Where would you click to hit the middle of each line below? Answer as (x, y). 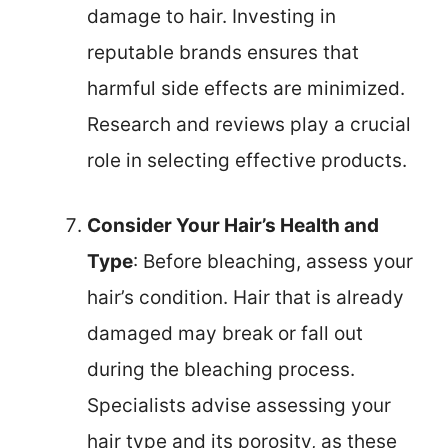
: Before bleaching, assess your (273, 261)
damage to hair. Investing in (211, 17)
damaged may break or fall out (225, 333)
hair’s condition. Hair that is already (245, 297)
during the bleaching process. (221, 369)
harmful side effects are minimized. (246, 89)
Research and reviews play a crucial (249, 125)
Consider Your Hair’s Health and (233, 225)
